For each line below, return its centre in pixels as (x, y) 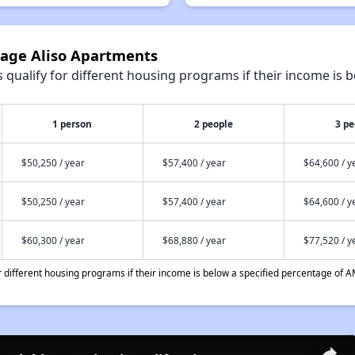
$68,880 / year (194, 240)
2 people (213, 124)
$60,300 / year (53, 240)
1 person (73, 124)
